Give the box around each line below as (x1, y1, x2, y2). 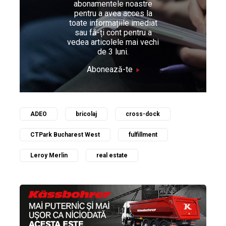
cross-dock (126, 110, 160, 118)
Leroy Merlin (30, 152, 68, 159)
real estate (96, 152, 128, 159)
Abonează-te (86, 65, 133, 75)
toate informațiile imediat (69, 18, 157, 28)
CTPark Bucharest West (30, 131, 100, 139)
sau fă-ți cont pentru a (74, 28, 152, 38)
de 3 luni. (97, 47, 129, 57)
